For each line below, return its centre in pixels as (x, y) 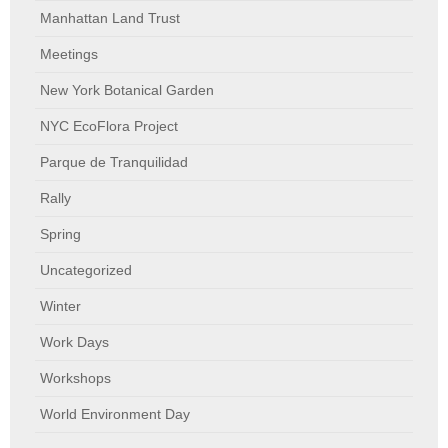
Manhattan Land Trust (110, 17)
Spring (60, 233)
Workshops (75, 377)
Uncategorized (86, 269)
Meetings (69, 53)
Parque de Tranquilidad (114, 161)
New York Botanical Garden (127, 89)
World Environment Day (115, 413)
